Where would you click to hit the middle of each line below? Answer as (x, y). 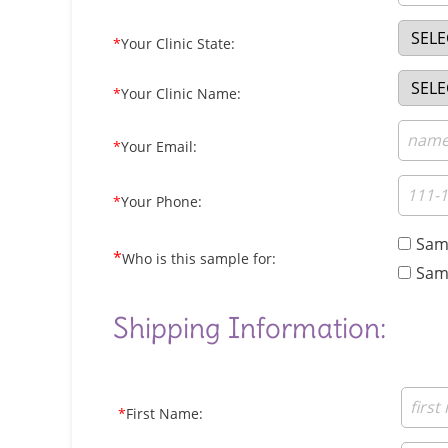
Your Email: (159, 146)
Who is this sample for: (199, 258)
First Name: (164, 413)
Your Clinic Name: (181, 93)
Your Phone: (161, 201)
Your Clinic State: (178, 43)
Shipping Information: (249, 328)
